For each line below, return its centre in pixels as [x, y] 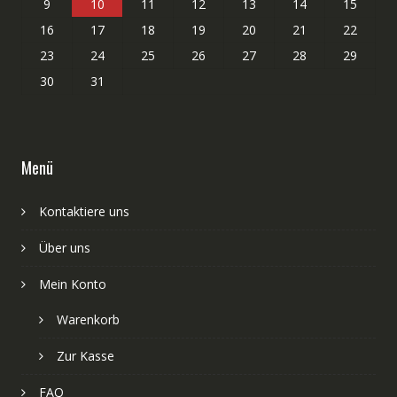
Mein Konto [72, 284]
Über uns [64, 247]
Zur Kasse [85, 355]
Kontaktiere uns [84, 211]
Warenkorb [88, 319]
